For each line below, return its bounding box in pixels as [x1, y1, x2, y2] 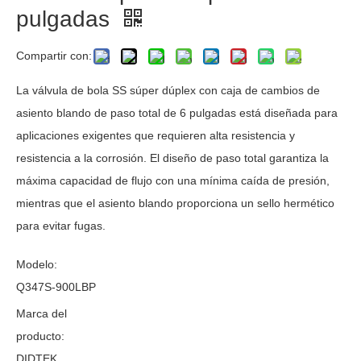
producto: [16, 330, 64, 342]
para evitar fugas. [16, 219, 106, 232]
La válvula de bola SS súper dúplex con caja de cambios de [16, 84, 320, 97]
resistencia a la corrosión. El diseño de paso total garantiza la [16, 151, 329, 164]
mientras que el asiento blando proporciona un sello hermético [16, 197, 334, 210]
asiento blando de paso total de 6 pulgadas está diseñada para [16, 106, 338, 119]
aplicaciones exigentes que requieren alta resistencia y [16, 129, 295, 142]
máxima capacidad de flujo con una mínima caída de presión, [16, 174, 330, 187]
